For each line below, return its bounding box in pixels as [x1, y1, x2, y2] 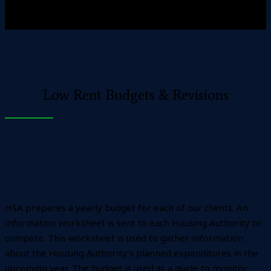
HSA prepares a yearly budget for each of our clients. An [5, 201, 248, 214]
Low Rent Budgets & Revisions [42, 85, 229, 103]
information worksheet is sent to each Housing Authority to [5, 216, 261, 229]
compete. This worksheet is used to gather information [5, 231, 243, 244]
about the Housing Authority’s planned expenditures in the [5, 246, 258, 259]
